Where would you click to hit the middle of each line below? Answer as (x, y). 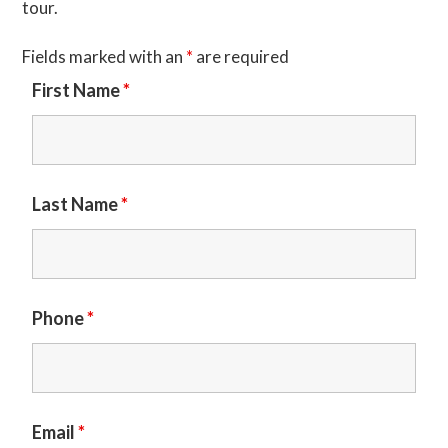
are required (241, 57)
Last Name (77, 204)
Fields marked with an (104, 57)
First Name (78, 90)
